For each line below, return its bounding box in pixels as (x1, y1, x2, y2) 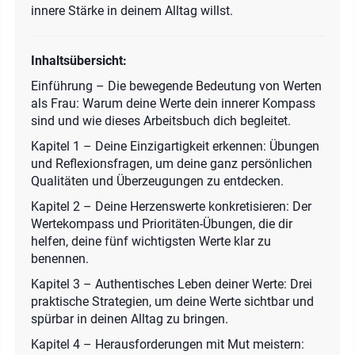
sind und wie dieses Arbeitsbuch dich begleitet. (31, 113, 291, 128)
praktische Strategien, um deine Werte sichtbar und (31, 293, 314, 309)
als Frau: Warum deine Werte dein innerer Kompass (31, 95, 315, 111)
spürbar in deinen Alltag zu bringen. (31, 311, 228, 326)
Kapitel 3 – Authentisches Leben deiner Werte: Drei (31, 276, 312, 292)
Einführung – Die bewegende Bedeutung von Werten (31, 78, 322, 94)
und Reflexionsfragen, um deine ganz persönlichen (31, 155, 312, 171)
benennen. (31, 250, 89, 266)
